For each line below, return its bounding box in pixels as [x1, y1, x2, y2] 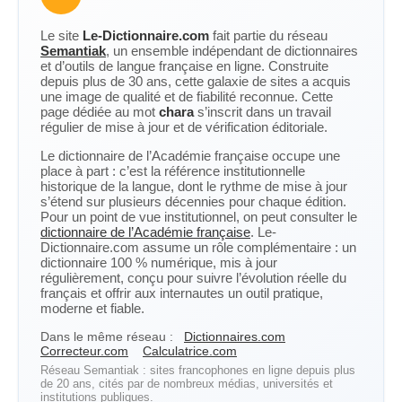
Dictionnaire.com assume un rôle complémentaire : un [40, 240, 356, 255]
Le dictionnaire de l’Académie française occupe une [40, 148, 340, 163]
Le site [40, 28, 83, 43]
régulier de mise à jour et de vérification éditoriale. [40, 119, 328, 135]
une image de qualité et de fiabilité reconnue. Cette [40, 89, 333, 104]
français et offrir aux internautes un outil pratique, [40, 285, 323, 301]
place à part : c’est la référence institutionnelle [40, 163, 305, 179]
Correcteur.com [40, 344, 128, 358]
